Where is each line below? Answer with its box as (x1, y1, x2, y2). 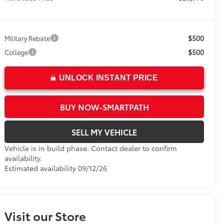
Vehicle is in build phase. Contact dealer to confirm (4, 143, 177, 153)
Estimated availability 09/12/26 (4, 163, 107, 173)
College (4, 47, 28, 57)
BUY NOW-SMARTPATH (59, 101, 149, 113)
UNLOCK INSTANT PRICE (59, 73, 158, 82)
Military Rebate (4, 33, 50, 43)
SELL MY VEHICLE (71, 126, 137, 138)
